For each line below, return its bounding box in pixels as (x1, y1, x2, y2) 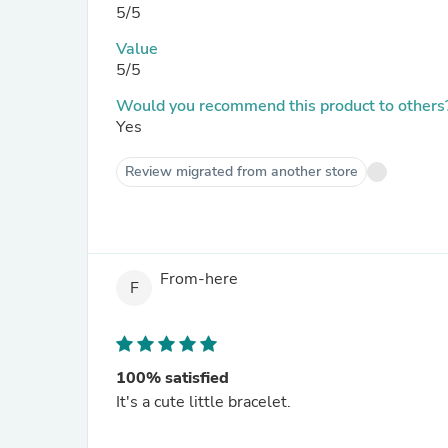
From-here (160, 268, 238, 291)
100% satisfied (116, 367, 229, 389)
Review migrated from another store (125, 162, 358, 181)
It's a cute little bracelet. (116, 391, 291, 413)
